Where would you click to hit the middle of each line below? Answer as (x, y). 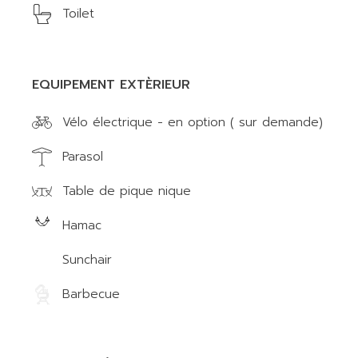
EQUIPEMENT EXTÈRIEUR (111, 85)
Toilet (79, 14)
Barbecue (91, 294)
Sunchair (88, 260)
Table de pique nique (127, 191)
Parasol (83, 157)
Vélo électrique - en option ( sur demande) (193, 122)
